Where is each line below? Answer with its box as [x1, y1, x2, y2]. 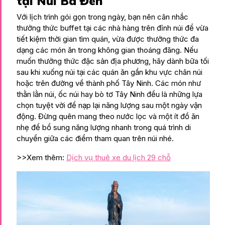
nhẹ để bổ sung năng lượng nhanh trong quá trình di [17, 122, 191, 132]
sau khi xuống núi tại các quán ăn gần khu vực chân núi [17, 67, 202, 77]
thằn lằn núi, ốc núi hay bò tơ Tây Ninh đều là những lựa [17, 89, 202, 99]
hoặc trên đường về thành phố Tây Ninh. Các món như [17, 78, 201, 88]
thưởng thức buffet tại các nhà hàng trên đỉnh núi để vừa [17, 23, 208, 33]
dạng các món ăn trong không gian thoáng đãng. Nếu [17, 45, 198, 55]
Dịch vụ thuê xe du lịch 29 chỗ [66, 152, 171, 162]
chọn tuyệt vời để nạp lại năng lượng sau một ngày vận [17, 100, 202, 110]
